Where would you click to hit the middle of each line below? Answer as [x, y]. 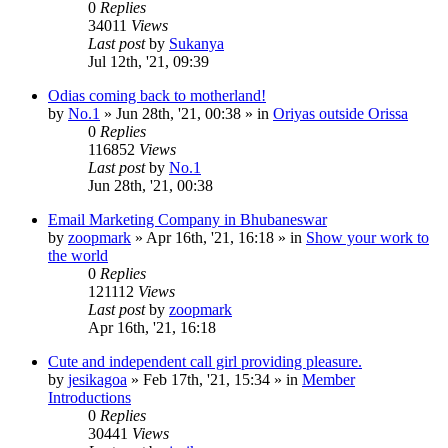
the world [78, 255]
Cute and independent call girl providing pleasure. [205, 361]
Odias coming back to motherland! [157, 95]
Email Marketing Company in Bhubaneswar [187, 219]
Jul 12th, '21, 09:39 [148, 61]
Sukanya [196, 43]
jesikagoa [97, 379]
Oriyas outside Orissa [340, 113]
